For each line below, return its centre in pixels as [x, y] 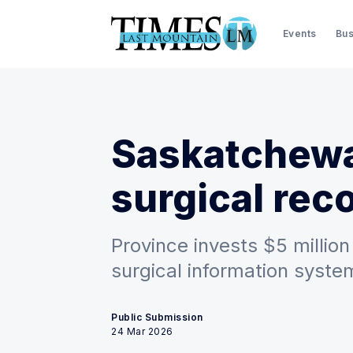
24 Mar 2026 [142, 331]
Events [299, 33]
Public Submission [157, 317]
